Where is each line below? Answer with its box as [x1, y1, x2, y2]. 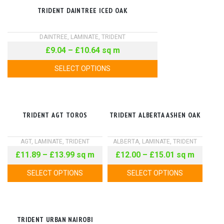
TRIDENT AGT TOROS [22, 110, 87, 119]
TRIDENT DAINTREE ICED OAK [37, 6, 127, 15]
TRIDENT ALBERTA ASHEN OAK [109, 110, 200, 119]
